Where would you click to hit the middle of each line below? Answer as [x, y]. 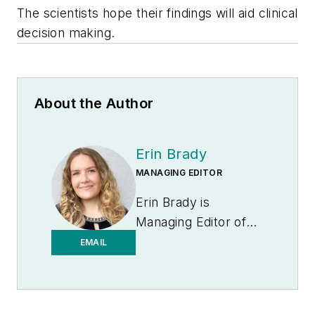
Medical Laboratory [193, 242]
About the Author [94, 104]
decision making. [66, 33]
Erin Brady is [173, 202]
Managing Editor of [191, 222]
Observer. [166, 262]
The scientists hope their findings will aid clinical [157, 13]
